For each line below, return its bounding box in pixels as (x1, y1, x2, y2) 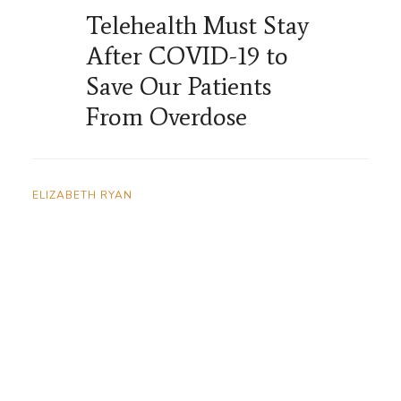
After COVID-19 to (86, 40, 288, 72)
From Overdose (86, 101, 253, 132)
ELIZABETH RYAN (32, 188, 132, 203)
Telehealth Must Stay (86, 10, 309, 41)
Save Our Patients (86, 71, 271, 102)
